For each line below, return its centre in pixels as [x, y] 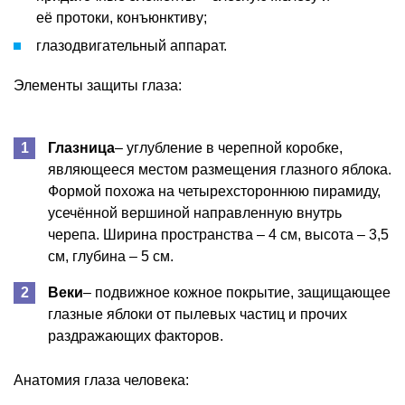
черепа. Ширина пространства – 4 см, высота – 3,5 [218, 234]
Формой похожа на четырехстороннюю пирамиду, [214, 191]
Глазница [81, 147]
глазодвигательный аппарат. [132, 45]
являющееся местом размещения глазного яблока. [220, 169]
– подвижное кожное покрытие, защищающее [237, 292]
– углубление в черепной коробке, [229, 147]
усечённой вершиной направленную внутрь [195, 212]
